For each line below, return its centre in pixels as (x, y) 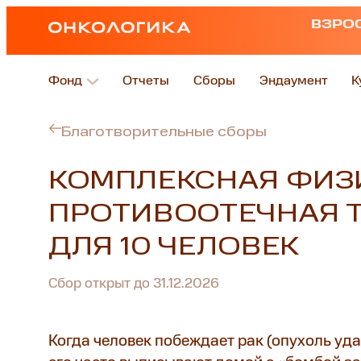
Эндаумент (293, 81)
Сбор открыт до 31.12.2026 (133, 284)
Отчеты (146, 81)
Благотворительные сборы (164, 133)
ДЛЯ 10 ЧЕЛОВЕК (174, 247)
